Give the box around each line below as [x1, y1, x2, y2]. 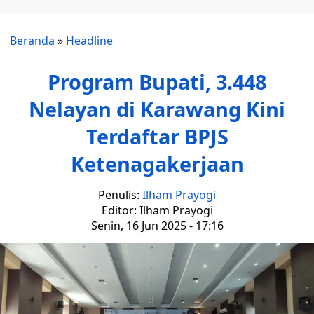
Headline [66, 33, 113, 48]
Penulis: [98, 187, 142, 203]
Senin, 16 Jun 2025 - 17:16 [90, 218, 224, 233]
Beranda [10, 33, 55, 48]
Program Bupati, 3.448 [48, 68, 266, 95]
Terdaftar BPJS [86, 123, 228, 150]
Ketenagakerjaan [70, 150, 244, 177]
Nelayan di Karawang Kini [29, 95, 285, 123]
